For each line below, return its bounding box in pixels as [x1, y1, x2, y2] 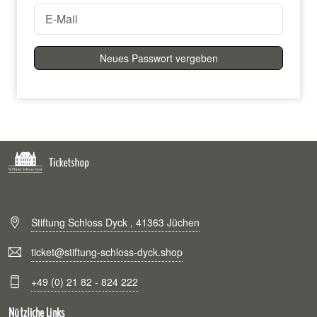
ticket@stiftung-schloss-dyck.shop [31, 245, 183, 260]
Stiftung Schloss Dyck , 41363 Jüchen [31, 215, 200, 230]
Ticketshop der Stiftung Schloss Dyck [8, 187, 174, 202]
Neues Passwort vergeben [99, 50, 218, 65]
